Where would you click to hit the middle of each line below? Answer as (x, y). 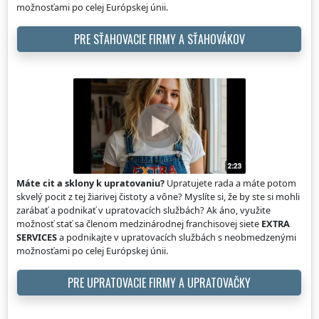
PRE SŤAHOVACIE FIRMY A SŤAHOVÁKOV (159, 40)
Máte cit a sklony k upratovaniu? (90, 183)
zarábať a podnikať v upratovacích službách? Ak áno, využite (143, 210)
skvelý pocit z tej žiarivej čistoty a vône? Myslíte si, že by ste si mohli (158, 197)
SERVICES (37, 237)
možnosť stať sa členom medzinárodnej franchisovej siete (139, 224)
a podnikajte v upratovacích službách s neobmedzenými (177, 237)
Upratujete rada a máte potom (230, 183)
